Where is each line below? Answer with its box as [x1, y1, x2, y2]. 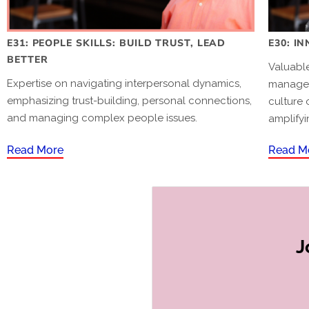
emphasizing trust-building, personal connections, [7, 94, 252, 107]
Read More [7, 143, 63, 157]
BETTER [7, 52, 48, 66]
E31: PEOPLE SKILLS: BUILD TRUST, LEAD [7, 36, 226, 50]
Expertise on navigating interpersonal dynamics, [7, 77, 241, 90]
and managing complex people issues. [7, 111, 197, 124]
